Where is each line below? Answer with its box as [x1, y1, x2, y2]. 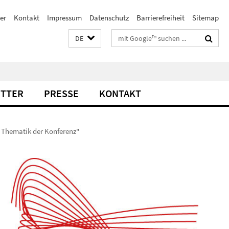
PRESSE [44, 87, 79, 100]
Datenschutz [89, 13, 129, 22]
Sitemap [192, 13, 219, 22]
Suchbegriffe [112, 31, 152, 41]
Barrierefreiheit [136, 13, 185, 22]
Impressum [47, 13, 82, 22]
